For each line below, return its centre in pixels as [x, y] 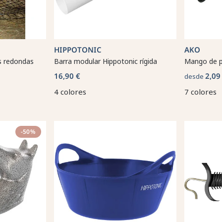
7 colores [200, 92]
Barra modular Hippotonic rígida [106, 61]
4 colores [70, 92]
